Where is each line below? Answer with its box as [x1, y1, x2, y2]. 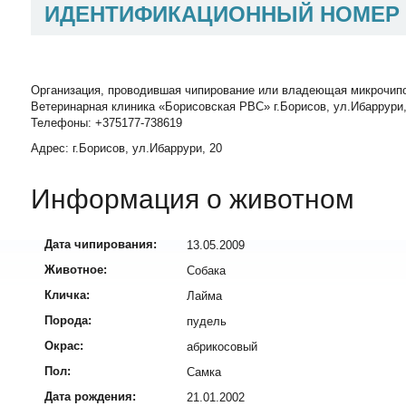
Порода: [44, 314, 92, 328]
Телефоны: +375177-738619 [31, 116, 182, 130]
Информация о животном [31, 184, 354, 215]
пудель [187, 314, 227, 329]
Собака [187, 264, 226, 278]
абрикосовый [187, 340, 257, 354]
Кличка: [44, 288, 90, 303]
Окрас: [44, 339, 83, 353]
